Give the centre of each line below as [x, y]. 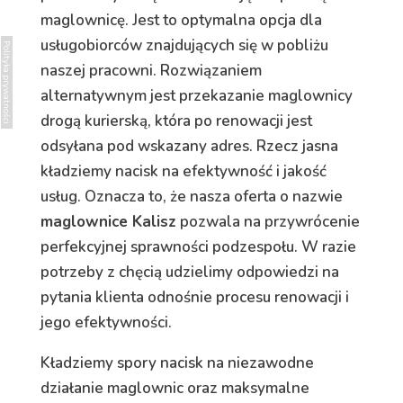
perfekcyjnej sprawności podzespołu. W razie [198, 247]
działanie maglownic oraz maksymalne [175, 389]
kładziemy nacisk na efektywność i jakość [183, 172]
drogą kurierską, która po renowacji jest [176, 121]
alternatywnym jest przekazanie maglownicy [196, 96]
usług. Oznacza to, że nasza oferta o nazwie [191, 197]
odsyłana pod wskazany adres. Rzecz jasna [189, 147]
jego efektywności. [106, 323]
